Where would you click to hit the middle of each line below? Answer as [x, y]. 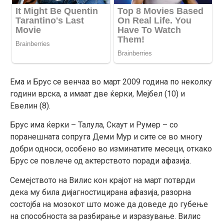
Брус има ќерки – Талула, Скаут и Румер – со [94, 125]
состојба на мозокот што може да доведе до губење [109, 204]
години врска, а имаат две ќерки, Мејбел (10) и [97, 94]
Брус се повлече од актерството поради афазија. [100, 161]
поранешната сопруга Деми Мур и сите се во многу [106, 137]
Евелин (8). [30, 106]
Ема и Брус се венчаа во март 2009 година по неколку [111, 82]
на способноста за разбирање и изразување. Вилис [105, 216]
